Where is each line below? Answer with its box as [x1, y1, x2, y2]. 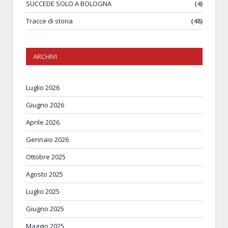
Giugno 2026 [26, 100, 64, 109]
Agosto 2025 [26, 169, 63, 179]
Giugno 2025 [26, 204, 64, 213]
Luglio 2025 [26, 186, 60, 196]
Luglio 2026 [26, 82, 60, 92]
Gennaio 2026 [26, 134, 69, 144]
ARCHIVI [33, 51, 57, 61]
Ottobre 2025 [26, 152, 66, 161]
